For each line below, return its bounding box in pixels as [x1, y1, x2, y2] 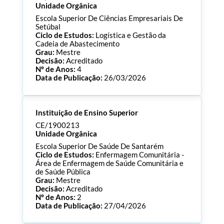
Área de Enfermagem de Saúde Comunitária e [35, 159, 183, 168]
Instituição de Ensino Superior [35, 108, 138, 117]
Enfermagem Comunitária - [95, 150, 184, 159]
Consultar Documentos [43, 120, 123, 129]
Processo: [35, 103, 70, 112]
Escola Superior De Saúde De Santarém [35, 142, 163, 151]
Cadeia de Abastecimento [35, 39, 119, 48]
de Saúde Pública [35, 167, 90, 176]
